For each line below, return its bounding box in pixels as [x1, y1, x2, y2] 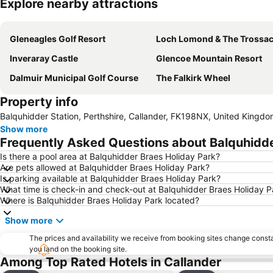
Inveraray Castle [10, 52, 78, 63]
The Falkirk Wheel [156, 72, 230, 83]
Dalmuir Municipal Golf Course [10, 72, 138, 83]
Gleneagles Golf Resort [10, 33, 105, 44]
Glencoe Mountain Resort [156, 52, 262, 63]
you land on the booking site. [29, 244, 127, 253]
